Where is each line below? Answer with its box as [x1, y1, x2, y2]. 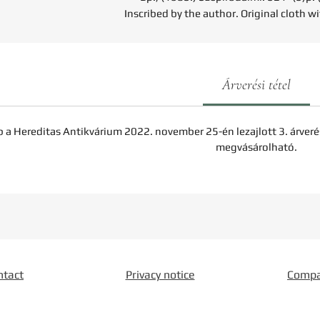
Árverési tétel [221, 76, 291, 94]
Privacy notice [125, 268, 195, 281]
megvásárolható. [215, 141, 297, 153]
